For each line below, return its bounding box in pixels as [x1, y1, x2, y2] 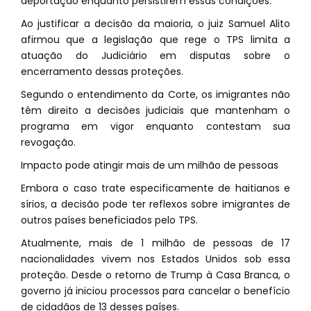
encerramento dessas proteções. [21, 65, 183, 78]
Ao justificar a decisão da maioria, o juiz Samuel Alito [21, 17, 290, 31]
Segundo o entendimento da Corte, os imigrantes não [21, 87, 290, 101]
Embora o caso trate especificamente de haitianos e [21, 181, 290, 195]
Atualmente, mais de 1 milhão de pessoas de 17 [21, 236, 290, 250]
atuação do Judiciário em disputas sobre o [21, 49, 290, 62]
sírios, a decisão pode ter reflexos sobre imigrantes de [21, 197, 290, 211]
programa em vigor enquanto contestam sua [21, 119, 290, 133]
